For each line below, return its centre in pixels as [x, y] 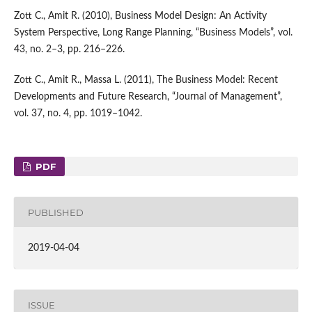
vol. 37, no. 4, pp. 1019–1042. [78, 114]
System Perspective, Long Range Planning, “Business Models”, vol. [153, 33]
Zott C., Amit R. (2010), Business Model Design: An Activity [140, 16]
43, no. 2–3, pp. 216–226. [69, 50]
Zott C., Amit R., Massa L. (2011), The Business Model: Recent [146, 80]
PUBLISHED [55, 212]
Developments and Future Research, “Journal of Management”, [148, 97]
